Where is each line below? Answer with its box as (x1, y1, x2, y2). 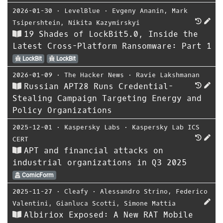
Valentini (12, 199, 48, 208)
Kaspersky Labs (64, 123, 120, 131)
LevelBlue (64, 6, 100, 15)
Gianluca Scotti (56, 199, 116, 208)
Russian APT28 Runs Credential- (24, 81, 173, 92)
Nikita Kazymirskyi (68, 18, 140, 27)
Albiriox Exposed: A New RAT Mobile (24, 210, 193, 220)
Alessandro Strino (100, 187, 168, 196)
